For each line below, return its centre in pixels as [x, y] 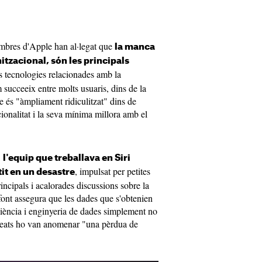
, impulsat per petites [113, 171]
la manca [135, 47]
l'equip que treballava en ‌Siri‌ [67, 158]
